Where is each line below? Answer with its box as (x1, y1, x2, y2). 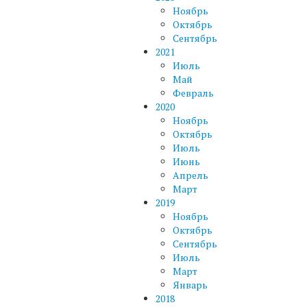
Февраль (173, 86, 214, 99)
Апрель (173, 168, 208, 182)
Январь (173, 278, 208, 291)
